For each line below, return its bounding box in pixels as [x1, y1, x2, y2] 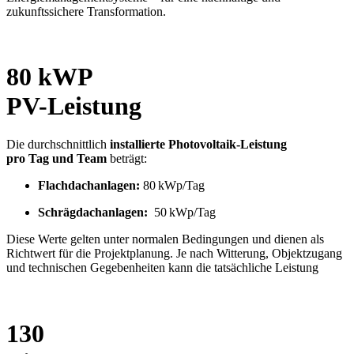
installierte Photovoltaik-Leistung [110, 137, 287, 152]
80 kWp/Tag [140, 179, 205, 193]
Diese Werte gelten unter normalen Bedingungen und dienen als [6, 232, 324, 247]
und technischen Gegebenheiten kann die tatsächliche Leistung [6, 261, 318, 275]
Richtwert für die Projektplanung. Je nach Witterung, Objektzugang [6, 247, 342, 261]
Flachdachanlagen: [38, 179, 140, 193]
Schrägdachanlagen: [38, 205, 148, 220]
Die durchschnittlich [6, 137, 110, 152]
